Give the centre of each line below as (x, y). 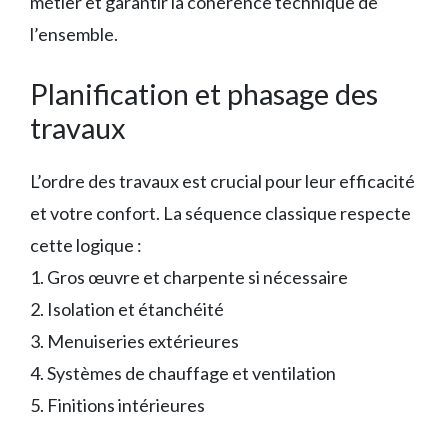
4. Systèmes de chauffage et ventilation (183, 372)
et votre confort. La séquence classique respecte (220, 212)
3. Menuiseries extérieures (134, 340)
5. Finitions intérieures (117, 404)
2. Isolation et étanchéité (127, 308)
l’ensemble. (74, 33)
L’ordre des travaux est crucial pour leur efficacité (222, 180)
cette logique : (86, 244)
